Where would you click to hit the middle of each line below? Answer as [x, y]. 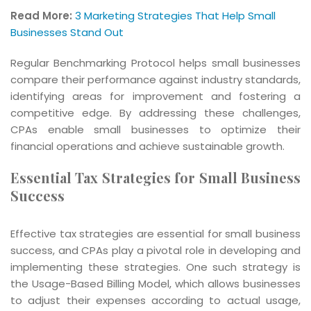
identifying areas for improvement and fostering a [155, 96]
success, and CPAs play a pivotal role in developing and [155, 250]
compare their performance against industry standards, [155, 79]
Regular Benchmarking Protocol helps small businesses [155, 62]
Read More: [41, 15]
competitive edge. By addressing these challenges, [155, 112]
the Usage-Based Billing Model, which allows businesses [155, 283]
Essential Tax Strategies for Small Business [155, 177]
